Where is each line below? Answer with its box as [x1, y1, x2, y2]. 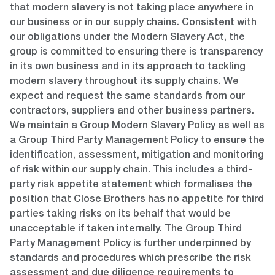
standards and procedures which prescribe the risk [10, 254, 251, 265]
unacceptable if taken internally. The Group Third [10, 225, 242, 235]
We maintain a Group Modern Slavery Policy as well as [10, 122, 265, 132]
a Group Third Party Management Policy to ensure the [10, 136, 265, 147]
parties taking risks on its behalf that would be [10, 210, 231, 220]
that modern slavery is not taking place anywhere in [10, 4, 254, 14]
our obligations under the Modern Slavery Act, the [10, 33, 245, 44]
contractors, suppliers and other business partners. [10, 107, 254, 117]
